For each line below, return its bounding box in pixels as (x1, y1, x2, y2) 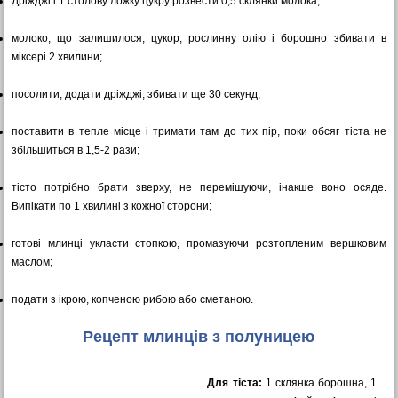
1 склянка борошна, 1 (261, 377, 378, 389)
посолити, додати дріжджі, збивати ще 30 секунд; (12, 88, 261, 100)
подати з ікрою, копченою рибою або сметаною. (12, 293, 254, 306)
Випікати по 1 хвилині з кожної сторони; (12, 200, 212, 212)
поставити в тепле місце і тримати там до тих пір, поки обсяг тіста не (12, 125, 386, 138)
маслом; (12, 256, 53, 268)
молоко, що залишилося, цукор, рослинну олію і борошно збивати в (12, 32, 386, 44)
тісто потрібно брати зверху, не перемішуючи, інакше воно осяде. (12, 181, 386, 194)
